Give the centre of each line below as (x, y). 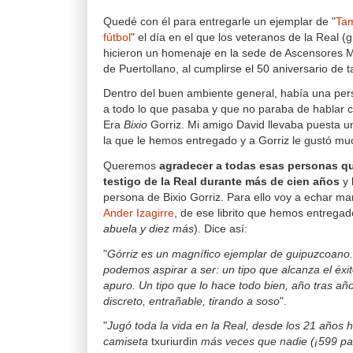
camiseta (127, 342)
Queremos (131, 165)
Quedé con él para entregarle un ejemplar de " (219, 21)
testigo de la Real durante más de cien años (221, 181)
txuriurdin (175, 342)
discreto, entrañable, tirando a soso (191, 301)
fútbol (117, 37)
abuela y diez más (149, 229)
